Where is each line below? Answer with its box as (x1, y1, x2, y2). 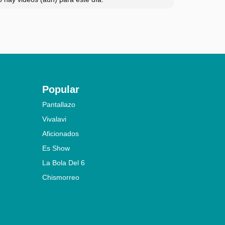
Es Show (42, 144, 70, 152)
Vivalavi (42, 115, 66, 123)
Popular (42, 83, 79, 95)
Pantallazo (42, 100, 75, 108)
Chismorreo (42, 173, 79, 181)
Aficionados (42, 129, 79, 138)
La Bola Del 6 (42, 158, 85, 167)
